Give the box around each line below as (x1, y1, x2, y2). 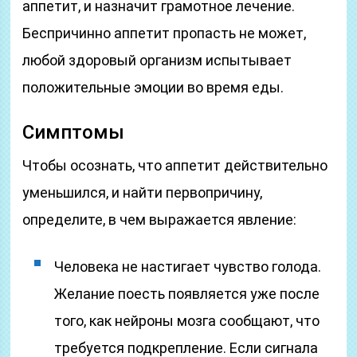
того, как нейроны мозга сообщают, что (54, 312, 320, 329)
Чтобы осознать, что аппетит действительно (22, 157, 328, 174)
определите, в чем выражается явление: (22, 211, 297, 228)
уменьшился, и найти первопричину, (22, 184, 263, 201)
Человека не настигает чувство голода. (54, 258, 322, 275)
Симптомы (22, 121, 125, 143)
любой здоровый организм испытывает (22, 52, 292, 69)
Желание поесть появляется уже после (54, 285, 320, 302)
